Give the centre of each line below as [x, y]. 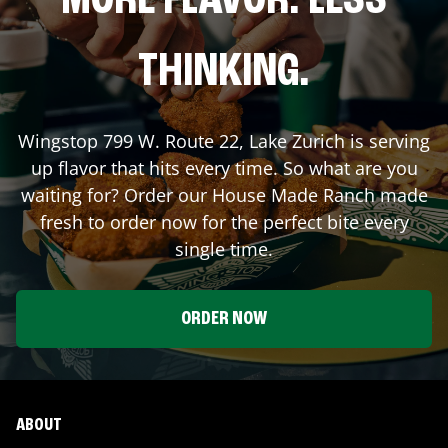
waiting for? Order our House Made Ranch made [224, 194]
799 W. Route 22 [171, 140]
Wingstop [60, 140]
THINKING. [224, 72]
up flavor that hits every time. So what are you [224, 167]
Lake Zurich [297, 140]
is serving [387, 140]
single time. [224, 248]
